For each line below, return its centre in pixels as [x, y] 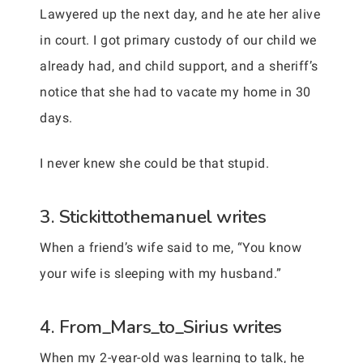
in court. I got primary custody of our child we [178, 40]
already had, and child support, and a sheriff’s [179, 66]
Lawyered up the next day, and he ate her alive [180, 14]
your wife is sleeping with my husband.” [161, 273]
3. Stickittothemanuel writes [153, 217]
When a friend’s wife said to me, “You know [171, 248]
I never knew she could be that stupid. [154, 163]
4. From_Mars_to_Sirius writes [161, 327]
